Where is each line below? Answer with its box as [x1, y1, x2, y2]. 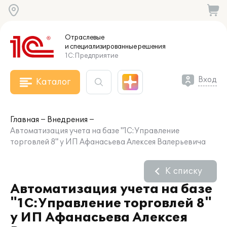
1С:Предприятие [65, 52, 118, 60]
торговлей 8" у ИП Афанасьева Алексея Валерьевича [10, 138, 206, 146]
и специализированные [65, 43, 137, 51]
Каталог [36, 77, 70, 87]
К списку [165, 166, 202, 176]
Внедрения [47, 116, 88, 124]
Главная [10, 116, 39, 124]
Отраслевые [65, 33, 104, 42]
